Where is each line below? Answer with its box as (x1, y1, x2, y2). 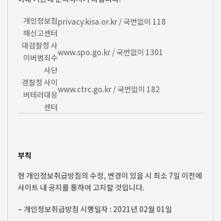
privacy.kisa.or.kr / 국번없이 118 (58, 16, 166, 27)
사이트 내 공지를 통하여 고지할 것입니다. (18, 182, 145, 192)
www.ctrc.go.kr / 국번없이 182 (58, 84, 160, 95)
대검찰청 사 (22, 40, 58, 51)
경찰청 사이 (22, 77, 58, 88)
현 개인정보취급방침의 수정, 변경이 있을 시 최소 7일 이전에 (18, 170, 202, 181)
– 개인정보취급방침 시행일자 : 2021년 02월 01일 (18, 203, 172, 214)
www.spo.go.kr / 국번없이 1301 (58, 47, 163, 58)
